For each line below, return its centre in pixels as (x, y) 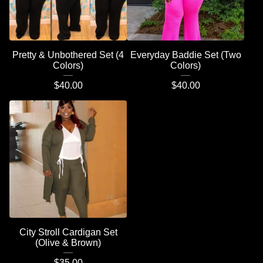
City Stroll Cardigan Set (68, 232)
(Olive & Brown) (68, 243)
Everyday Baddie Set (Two (186, 55)
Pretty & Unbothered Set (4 (68, 55)
